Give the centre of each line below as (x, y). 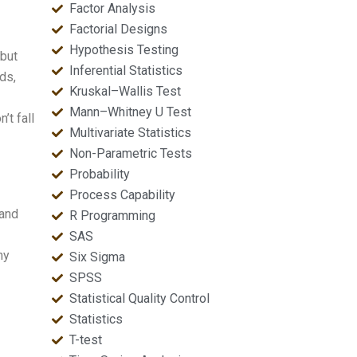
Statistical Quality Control (140, 298)
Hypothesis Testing (124, 50)
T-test (86, 340)
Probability (100, 174)
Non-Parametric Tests (131, 153)
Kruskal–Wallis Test (126, 91)
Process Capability (123, 195)
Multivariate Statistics (131, 133)
